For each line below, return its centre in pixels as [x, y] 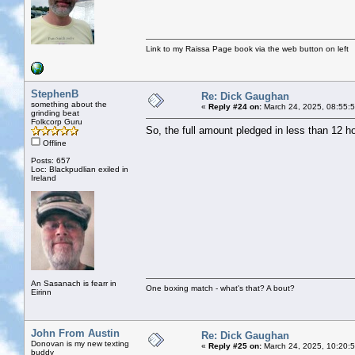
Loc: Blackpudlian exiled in [80, 169]
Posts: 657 [51, 160]
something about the [69, 104]
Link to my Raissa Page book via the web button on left [247, 48]
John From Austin [75, 333]
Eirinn [41, 292]
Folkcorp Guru [57, 121]
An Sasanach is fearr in [74, 283]
